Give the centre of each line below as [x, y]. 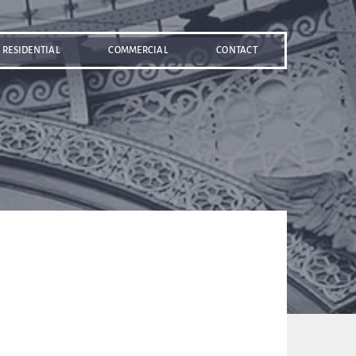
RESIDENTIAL [31, 50]
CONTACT [237, 50]
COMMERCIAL [138, 50]
